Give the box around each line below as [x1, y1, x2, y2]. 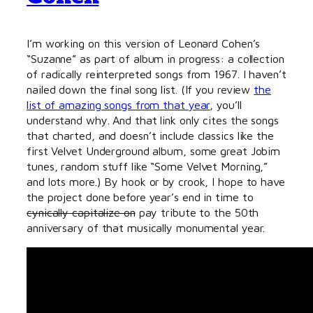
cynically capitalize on [27, 205, 136, 219]
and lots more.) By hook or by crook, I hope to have [27, 175, 285, 189]
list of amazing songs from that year [27, 98, 210, 112]
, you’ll [210, 98, 242, 112]
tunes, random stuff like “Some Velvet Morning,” [27, 159, 268, 173]
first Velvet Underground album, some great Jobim [27, 144, 281, 158]
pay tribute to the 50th [135, 205, 259, 219]
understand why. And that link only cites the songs [27, 113, 279, 127]
